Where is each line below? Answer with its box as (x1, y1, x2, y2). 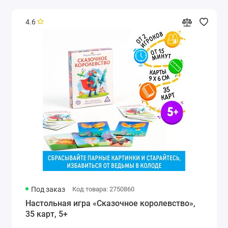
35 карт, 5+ (25, 209, 68, 219)
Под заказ (31, 185, 66, 194)
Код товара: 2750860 (72, 185, 134, 193)
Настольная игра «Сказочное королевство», (25, 198, 195, 209)
